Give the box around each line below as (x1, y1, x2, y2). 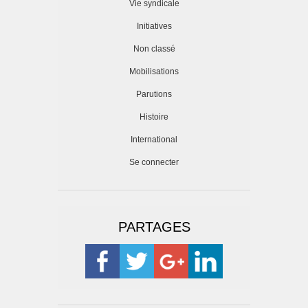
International (131, 135, 177, 145)
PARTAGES (118, 219, 190, 235)
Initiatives (136, 21, 172, 32)
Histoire (140, 112, 168, 122)
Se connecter (129, 157, 179, 168)
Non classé (133, 44, 175, 54)
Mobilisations (129, 67, 179, 77)
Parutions (136, 89, 172, 100)
